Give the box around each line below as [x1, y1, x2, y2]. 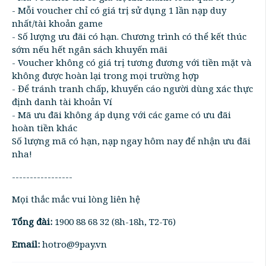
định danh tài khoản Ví [12, 96, 112, 107]
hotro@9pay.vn [40, 238, 107, 250]
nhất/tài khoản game [12, 17, 103, 29]
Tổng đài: [12, 216, 52, 227]
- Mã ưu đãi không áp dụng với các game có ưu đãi [12, 109, 231, 121]
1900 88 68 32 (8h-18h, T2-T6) [52, 216, 176, 227]
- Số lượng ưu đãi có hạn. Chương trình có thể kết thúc [12, 30, 246, 42]
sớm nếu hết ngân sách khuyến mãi [12, 43, 167, 55]
